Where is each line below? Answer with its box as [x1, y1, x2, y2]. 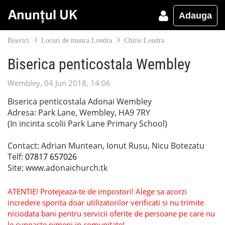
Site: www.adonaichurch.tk [8, 162, 107, 173]
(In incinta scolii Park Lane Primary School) [8, 118, 167, 129]
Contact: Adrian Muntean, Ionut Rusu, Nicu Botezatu [8, 140, 204, 151]
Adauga [179, 11, 212, 21]
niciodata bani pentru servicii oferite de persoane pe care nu [8, 208, 215, 218]
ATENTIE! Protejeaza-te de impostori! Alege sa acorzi [8, 186, 187, 196]
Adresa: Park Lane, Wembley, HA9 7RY [8, 107, 150, 118]
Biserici [8, 37, 29, 44]
